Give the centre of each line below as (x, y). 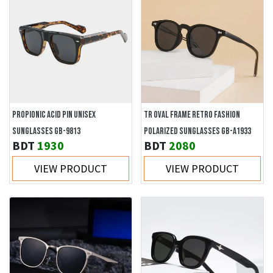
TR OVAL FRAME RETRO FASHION (192, 115)
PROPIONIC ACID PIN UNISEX (54, 115)
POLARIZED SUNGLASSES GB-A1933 (197, 131)
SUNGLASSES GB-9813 (46, 131)
